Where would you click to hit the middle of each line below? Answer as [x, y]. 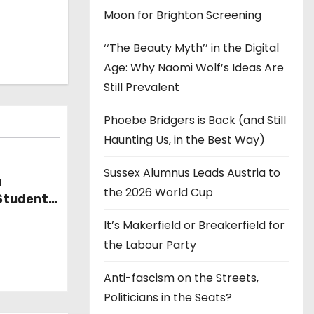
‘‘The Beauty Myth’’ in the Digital [191, 48]
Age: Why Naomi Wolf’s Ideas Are [194, 67]
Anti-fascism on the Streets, [181, 278]
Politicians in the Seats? [168, 297]
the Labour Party [150, 245]
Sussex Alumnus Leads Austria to [192, 172]
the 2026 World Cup [158, 192]
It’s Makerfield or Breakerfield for [194, 225]
